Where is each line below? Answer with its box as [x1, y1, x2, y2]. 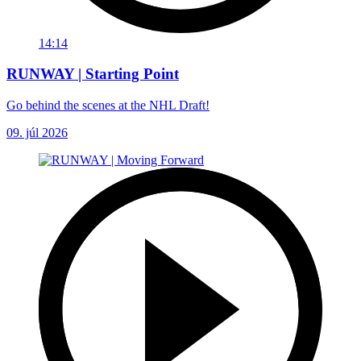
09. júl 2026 [6, 126, 68, 140]
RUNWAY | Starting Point [6, 65, 179, 83]
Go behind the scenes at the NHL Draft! [6, 98, 210, 113]
